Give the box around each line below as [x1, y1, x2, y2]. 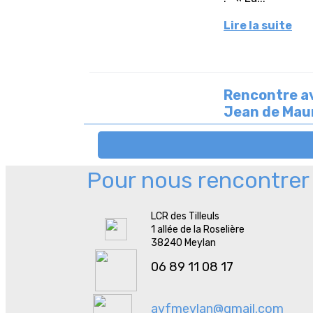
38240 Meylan [151, 237, 216, 249]
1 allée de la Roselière [151, 224, 245, 235]
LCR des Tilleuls [151, 210, 219, 222]
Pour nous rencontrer [87, 167, 310, 194]
